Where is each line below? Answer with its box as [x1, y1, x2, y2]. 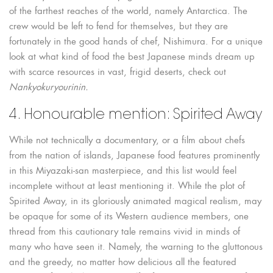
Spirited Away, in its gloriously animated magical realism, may [9, 195, 261, 207]
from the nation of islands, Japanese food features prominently [9, 149, 260, 161]
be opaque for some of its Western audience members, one [9, 210, 249, 222]
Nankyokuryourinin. [9, 81, 88, 93]
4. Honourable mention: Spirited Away [9, 108, 262, 122]
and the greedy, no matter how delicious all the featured [9, 256, 236, 268]
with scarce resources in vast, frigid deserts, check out [9, 66, 226, 78]
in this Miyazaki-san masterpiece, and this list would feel [9, 165, 236, 177]
